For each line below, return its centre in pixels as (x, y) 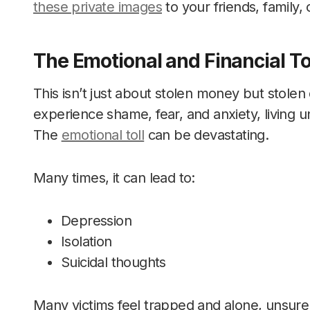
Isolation (86, 241)
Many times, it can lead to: (114, 178)
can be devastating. (207, 135)
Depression (96, 221)
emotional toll (103, 135)
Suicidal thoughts (113, 262)
